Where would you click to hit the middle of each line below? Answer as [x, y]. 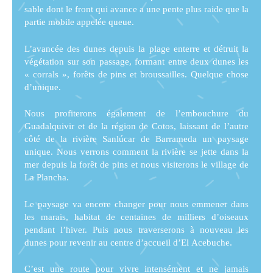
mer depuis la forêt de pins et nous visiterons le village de [136, 165]
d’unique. [43, 87]
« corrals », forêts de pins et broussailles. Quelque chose [136, 74]
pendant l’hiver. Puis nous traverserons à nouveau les [136, 229]
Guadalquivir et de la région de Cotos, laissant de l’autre [136, 126]
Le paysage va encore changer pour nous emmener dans [136, 204]
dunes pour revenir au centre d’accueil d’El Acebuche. [128, 242]
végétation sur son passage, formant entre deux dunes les [136, 61]
